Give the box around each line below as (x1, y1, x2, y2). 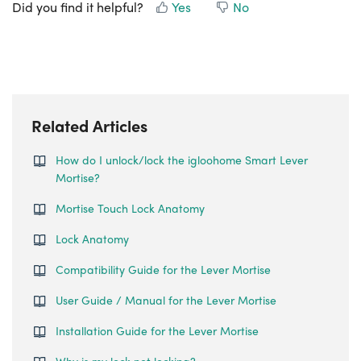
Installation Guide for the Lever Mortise (56, 322, 259, 338)
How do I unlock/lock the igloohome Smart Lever (56, 151, 308, 168)
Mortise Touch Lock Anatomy (56, 200, 205, 216)
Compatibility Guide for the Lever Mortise (56, 261, 271, 277)
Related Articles (31, 114, 147, 137)
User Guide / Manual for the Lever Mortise (56, 292, 276, 308)
